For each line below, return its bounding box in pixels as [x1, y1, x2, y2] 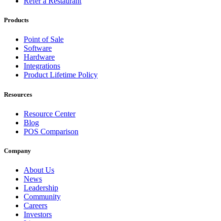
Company [4, 147, 31, 154]
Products [4, 16, 29, 24]
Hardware [24, 53, 55, 62]
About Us [24, 166, 54, 175]
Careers [24, 201, 47, 210]
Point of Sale [24, 35, 64, 44]
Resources [4, 90, 32, 98]
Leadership [24, 184, 58, 192]
